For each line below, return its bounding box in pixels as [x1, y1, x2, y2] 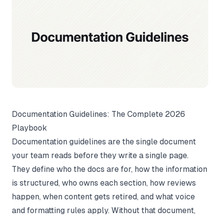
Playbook [12, 123, 47, 133]
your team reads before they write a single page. [12, 150, 189, 160]
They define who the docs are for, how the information [12, 164, 207, 174]
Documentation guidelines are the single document [12, 137, 196, 146]
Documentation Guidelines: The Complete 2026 [12, 109, 185, 119]
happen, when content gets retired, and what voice [12, 192, 195, 201]
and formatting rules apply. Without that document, [12, 205, 195, 215]
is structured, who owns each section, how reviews [12, 178, 196, 188]
